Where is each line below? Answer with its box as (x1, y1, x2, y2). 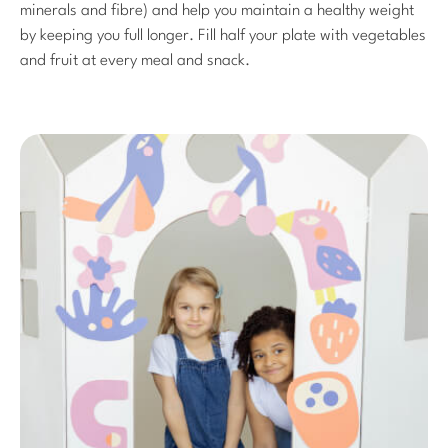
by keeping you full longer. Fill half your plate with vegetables (20, 27, 426, 44)
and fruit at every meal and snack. (20, 52, 250, 69)
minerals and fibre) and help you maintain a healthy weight (20, 2, 414, 19)
